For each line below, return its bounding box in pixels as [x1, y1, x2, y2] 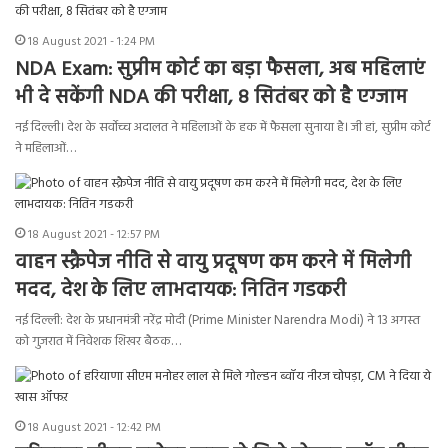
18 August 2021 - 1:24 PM [28, 32, 155, 53]
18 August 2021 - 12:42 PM [28, 418, 161, 439]
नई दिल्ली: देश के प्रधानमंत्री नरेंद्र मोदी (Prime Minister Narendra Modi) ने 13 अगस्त [15, 310, 420, 332]
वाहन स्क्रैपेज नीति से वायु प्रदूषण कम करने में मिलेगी [15, 247, 411, 280]
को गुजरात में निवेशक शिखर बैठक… [15, 331, 181, 353]
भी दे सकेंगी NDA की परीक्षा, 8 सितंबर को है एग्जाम [15, 82, 407, 115]
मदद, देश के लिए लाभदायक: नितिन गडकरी [15, 275, 346, 308]
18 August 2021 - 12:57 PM [28, 225, 160, 246]
